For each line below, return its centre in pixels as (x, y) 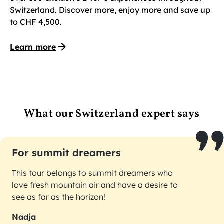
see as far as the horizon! (59, 197)
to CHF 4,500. (36, 22)
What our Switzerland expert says (112, 114)
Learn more (33, 47)
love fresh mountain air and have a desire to (95, 185)
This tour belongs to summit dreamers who (92, 173)
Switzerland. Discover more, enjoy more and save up (110, 10)
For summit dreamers (66, 153)
